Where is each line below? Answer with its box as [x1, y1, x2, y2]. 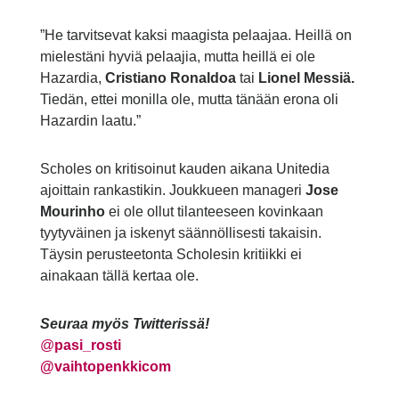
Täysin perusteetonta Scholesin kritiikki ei [39, 247, 302, 263]
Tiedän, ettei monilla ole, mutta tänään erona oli [39, 92, 338, 108]
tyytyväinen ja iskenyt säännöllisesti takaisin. [39, 225, 322, 241]
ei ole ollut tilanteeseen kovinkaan [108, 204, 323, 220]
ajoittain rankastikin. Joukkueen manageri [39, 183, 305, 199]
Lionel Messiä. [257, 70, 354, 86]
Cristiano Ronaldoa [104, 70, 240, 86]
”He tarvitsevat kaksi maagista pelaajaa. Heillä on [39, 28, 352, 44]
